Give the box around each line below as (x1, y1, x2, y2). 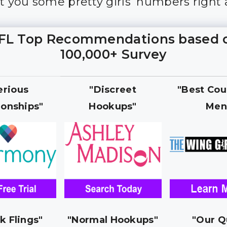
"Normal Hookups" (67, 214, 158, 225)
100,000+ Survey (60, 47, 167, 62)
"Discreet (89, 84, 136, 95)
